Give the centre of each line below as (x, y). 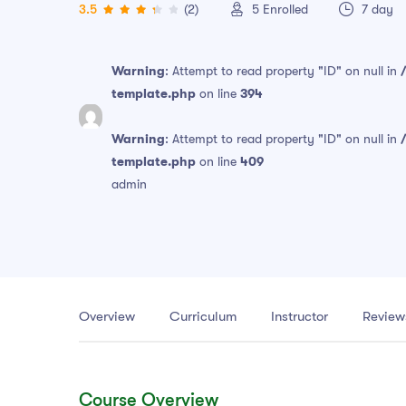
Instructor (300, 317)
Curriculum (203, 317)
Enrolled (285, 10)
